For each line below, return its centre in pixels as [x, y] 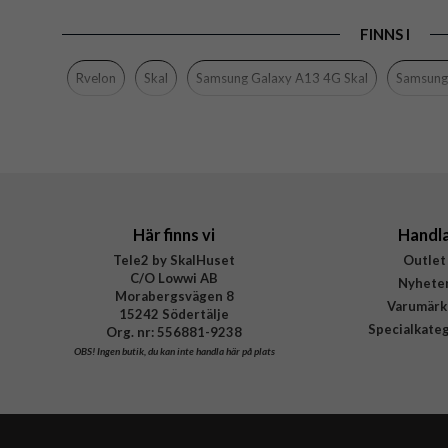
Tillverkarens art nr [138, 161]
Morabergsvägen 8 [174, 295]
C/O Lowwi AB [174, 277]
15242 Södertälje [174, 313]
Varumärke [114, 129]
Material [107, 97]
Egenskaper [116, 33]
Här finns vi [174, 234]
